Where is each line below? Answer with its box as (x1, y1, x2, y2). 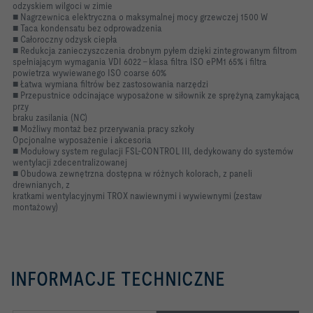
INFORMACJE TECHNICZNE (10, 268, 225, 290)
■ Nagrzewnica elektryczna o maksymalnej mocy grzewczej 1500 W (13, 11, 268, 22)
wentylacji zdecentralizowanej (13, 156, 127, 168)
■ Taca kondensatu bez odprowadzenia (13, 22, 162, 34)
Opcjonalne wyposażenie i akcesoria (13, 134, 152, 145)
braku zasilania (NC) (13, 112, 87, 123)
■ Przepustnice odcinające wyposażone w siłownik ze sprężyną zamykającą (13, 89, 300, 101)
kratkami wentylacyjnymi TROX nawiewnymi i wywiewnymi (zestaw (13, 190, 262, 201)
